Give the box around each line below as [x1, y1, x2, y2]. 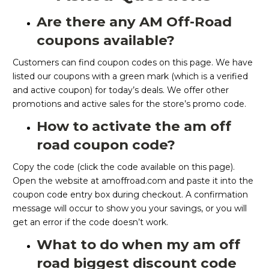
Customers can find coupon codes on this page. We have [13, 57, 253, 68]
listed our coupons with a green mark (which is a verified [13, 71, 248, 82]
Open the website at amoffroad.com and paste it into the [13, 175, 253, 187]
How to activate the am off [37, 118, 231, 135]
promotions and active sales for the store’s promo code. [13, 98, 249, 110]
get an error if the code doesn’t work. [13, 217, 168, 228]
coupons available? [37, 32, 175, 49]
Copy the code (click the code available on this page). [13, 162, 235, 173]
